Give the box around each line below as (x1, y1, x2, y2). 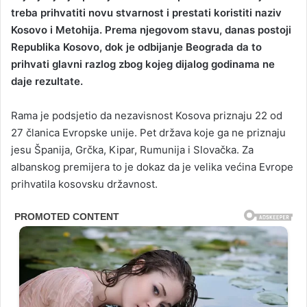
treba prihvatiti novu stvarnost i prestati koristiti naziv (11, 5, 282, 19)
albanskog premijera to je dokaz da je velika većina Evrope (11, 160, 293, 173)
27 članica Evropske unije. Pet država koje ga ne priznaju (11, 125, 286, 139)
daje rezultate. (11, 74, 83, 88)
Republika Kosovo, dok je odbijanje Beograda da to (11, 40, 262, 53)
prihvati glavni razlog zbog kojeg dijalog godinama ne (11, 57, 275, 71)
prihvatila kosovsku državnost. (11, 177, 158, 191)
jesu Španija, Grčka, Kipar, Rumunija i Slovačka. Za (11, 143, 254, 156)
